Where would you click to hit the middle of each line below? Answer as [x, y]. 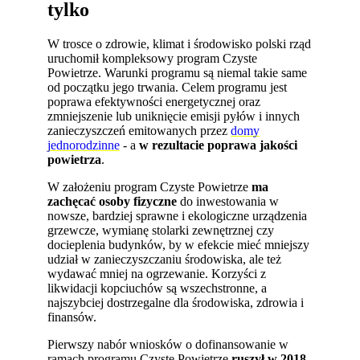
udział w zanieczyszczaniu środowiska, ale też [165, 259]
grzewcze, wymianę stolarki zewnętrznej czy [161, 230]
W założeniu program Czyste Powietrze [150, 187]
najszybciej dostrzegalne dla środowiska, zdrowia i [176, 303]
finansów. [72, 317]
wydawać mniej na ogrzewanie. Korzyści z [157, 274]
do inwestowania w [228, 201]
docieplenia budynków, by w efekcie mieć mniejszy [179, 245]
